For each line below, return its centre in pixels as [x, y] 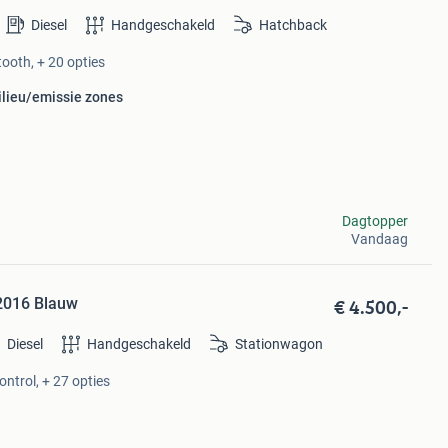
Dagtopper [374, 221]
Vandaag [379, 239]
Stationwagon [278, 344]
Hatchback [292, 24]
